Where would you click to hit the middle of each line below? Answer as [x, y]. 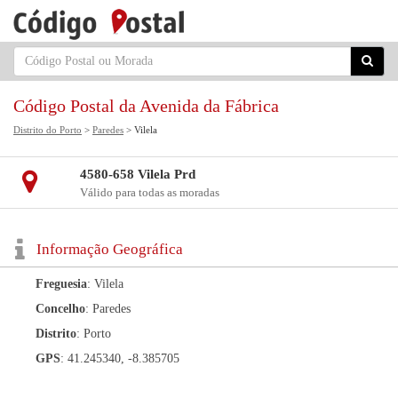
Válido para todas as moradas [149, 192]
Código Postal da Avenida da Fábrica [146, 106]
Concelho [60, 309]
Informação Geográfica [110, 249]
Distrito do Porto [48, 130]
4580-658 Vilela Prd [137, 174]
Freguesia [61, 284]
